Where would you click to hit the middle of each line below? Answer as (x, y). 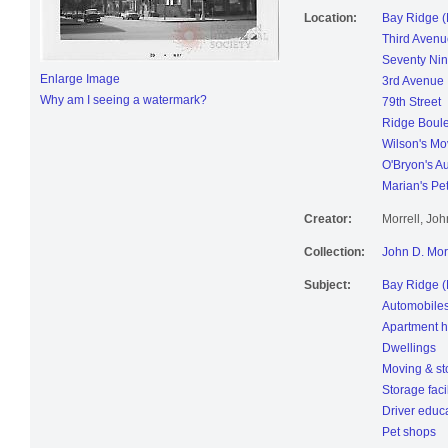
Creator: (328, 225)
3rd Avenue (413, 87)
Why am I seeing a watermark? (123, 106)
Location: (330, 24)
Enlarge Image (80, 85)
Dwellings (409, 354)
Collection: (334, 258)
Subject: (327, 291)
